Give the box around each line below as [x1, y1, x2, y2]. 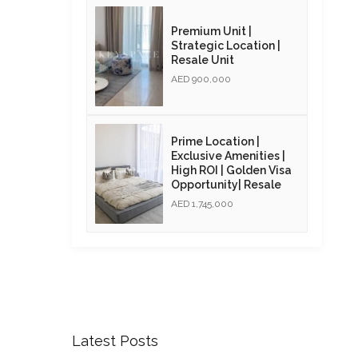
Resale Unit [170, 53, 234, 66]
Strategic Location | [170, 38, 280, 52]
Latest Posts [71, 332, 158, 349]
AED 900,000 [170, 73, 231, 85]
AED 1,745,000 [170, 197, 233, 209]
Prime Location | [170, 134, 260, 148]
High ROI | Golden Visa [170, 163, 292, 177]
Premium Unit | [170, 24, 252, 38]
